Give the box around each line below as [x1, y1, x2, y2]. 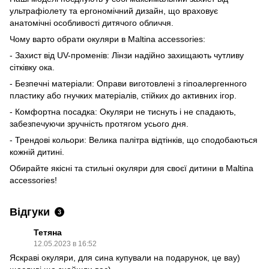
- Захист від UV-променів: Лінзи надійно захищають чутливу [10, 50, 244, 60]
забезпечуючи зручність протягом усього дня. [10, 118, 189, 128]
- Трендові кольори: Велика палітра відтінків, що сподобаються [10, 134, 258, 145]
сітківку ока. [10, 62, 55, 72]
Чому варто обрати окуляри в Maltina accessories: [10, 34, 205, 44]
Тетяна [34, 227, 62, 237]
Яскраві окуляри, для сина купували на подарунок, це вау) [10, 252, 240, 262]
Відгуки [10, 205, 50, 218]
